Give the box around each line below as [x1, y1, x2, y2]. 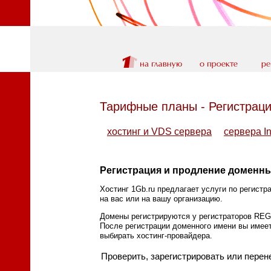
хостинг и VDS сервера [107, 126, 212, 137]
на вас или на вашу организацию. [100, 194, 223, 203]
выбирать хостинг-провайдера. [100, 231, 212, 241]
